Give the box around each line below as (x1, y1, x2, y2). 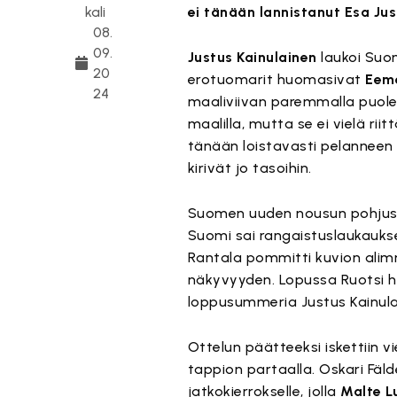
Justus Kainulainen (187, 49, 317, 66)
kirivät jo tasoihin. (187, 160, 312, 176)
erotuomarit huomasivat (187, 71, 366, 88)
